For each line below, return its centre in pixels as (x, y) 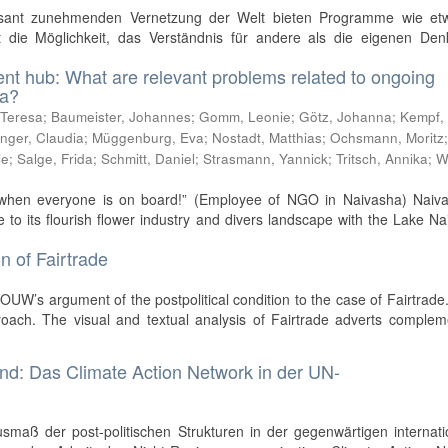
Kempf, (422, 117)
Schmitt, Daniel (148, 159)
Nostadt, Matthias (267, 138)
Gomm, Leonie (245, 117)
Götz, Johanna (346, 117)
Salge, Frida (55, 159)
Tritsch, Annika (382, 159)
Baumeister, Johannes (121, 117)
